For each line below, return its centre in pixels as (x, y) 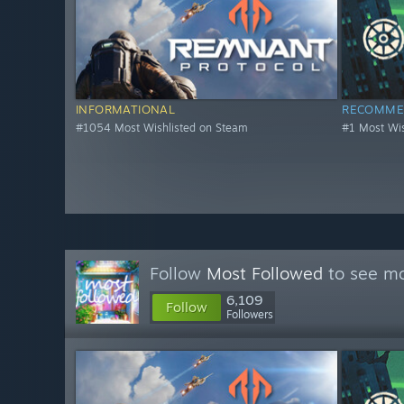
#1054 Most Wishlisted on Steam (162, 128)
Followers (250, 314)
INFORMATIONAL (126, 110)
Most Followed (265, 273)
